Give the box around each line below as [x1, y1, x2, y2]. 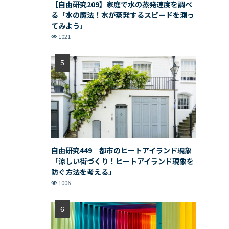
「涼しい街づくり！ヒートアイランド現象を [51, 155, 194, 166]
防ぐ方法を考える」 [51, 166, 116, 177]
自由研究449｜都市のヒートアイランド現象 [51, 145, 192, 155]
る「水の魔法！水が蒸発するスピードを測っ [51, 10, 194, 20]
